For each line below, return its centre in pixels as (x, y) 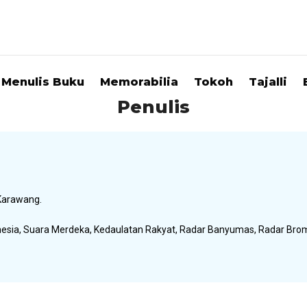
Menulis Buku (43, 82)
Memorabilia (139, 82)
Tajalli (268, 82)
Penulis (153, 107)
